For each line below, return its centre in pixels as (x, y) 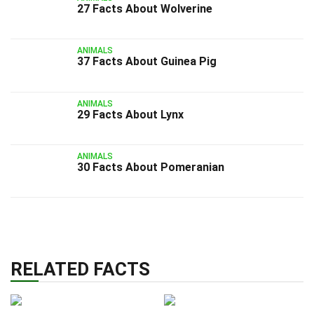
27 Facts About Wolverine (145, 8)
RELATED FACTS (80, 269)
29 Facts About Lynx (130, 114)
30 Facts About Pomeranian (151, 167)
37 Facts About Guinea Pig (147, 62)
